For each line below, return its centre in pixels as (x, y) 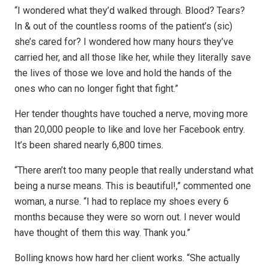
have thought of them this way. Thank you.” (102, 233)
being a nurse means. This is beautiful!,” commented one (133, 186)
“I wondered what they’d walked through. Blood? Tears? (130, 11)
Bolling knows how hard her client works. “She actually (127, 258)
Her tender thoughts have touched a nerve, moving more (131, 114)
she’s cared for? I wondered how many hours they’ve (124, 42)
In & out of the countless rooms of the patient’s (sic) (123, 26)
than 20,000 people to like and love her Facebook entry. (130, 130)
